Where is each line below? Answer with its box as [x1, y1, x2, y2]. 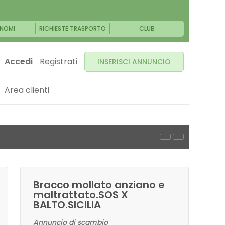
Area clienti [5, 84, 49, 96]
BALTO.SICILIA [33, 198, 101, 212]
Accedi [5, 56, 33, 67]
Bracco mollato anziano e [33, 178, 165, 192]
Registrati [40, 56, 77, 67]
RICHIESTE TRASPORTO [39, 24, 106, 33]
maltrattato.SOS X [33, 188, 128, 202]
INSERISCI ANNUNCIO [97, 57, 171, 67]
